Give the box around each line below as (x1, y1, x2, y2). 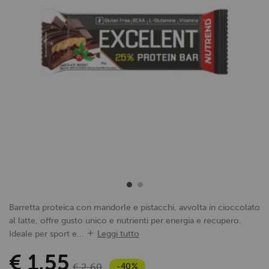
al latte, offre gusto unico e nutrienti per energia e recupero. (9, 215, 241, 226)
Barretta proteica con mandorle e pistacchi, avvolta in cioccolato (9, 202, 260, 213)
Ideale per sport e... (9, 228, 84, 239)
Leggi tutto (97, 228, 139, 239)
